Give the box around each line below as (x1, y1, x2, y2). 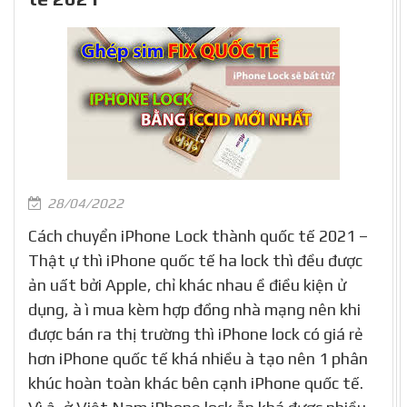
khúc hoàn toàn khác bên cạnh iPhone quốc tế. (28, 373, 363, 392)
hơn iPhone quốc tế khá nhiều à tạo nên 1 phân (28, 349, 368, 368)
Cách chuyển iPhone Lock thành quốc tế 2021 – (28, 226, 368, 245)
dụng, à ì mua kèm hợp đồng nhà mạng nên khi (28, 300, 361, 319)
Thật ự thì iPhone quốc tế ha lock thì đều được (28, 251, 362, 270)
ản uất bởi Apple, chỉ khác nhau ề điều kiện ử (28, 275, 346, 294)
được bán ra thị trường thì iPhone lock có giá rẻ (28, 324, 363, 343)
